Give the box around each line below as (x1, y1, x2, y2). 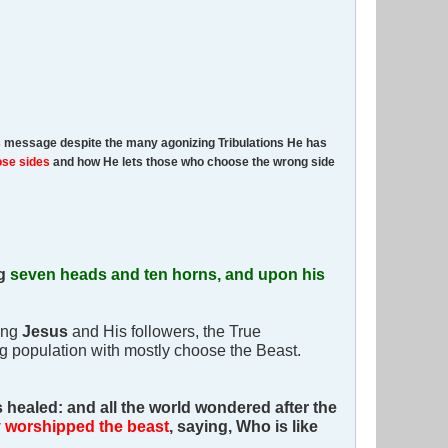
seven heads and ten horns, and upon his (10, 265, 325, 284)
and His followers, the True (68, 322, 261, 341)
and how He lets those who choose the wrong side (53, 155, 335, 170)
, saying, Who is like (169, 417, 318, 436)
